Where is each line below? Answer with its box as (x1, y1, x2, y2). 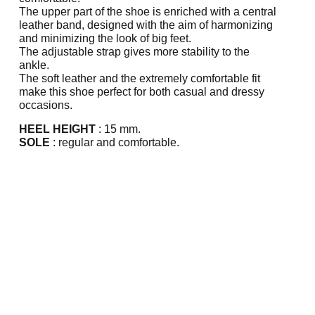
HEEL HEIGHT (18, 122, 96, 135)
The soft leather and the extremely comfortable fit (18, 72, 260, 85)
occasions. (18, 99, 72, 112)
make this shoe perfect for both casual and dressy (18, 86, 264, 98)
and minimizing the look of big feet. (18, 32, 191, 45)
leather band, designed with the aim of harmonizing (18, 19, 273, 32)
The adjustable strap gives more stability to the (18, 46, 250, 58)
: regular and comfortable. (52, 136, 179, 148)
